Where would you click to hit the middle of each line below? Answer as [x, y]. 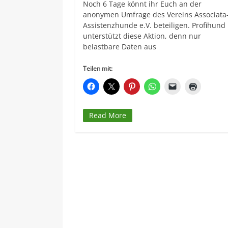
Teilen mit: [98, 68]
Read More [108, 115]
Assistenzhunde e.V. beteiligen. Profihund [154, 25]
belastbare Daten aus [120, 46]
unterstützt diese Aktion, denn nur [142, 36]
